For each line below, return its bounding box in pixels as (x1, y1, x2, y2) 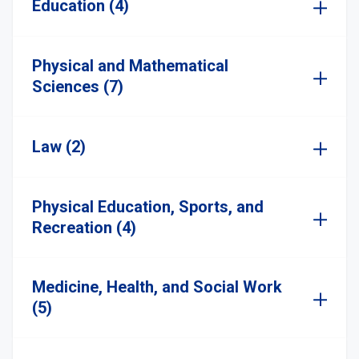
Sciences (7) (32, 77, 123, 96)
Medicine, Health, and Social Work (32, 277, 282, 296)
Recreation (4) (32, 218, 136, 237)
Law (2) (32, 137, 86, 156)
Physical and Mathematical (32, 56, 228, 75)
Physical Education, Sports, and (32, 197, 264, 216)
